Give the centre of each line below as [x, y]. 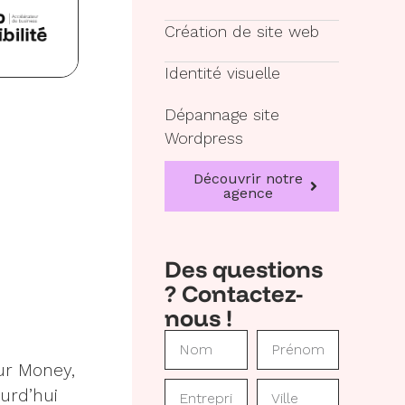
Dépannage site [221, 115]
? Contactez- [233, 292]
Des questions [243, 268]
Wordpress [203, 139]
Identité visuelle [222, 74]
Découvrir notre [249, 178]
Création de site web [241, 32]
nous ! [198, 317]
